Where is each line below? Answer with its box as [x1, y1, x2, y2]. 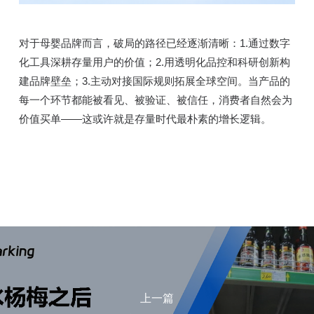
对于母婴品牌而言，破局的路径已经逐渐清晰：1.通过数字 [18, 36, 290, 49]
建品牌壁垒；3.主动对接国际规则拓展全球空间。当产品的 [18, 74, 290, 87]
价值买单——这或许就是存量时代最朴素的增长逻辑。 [18, 112, 271, 125]
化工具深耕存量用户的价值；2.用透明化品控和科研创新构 [18, 55, 290, 68]
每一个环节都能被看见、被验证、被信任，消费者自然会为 [18, 93, 292, 106]
